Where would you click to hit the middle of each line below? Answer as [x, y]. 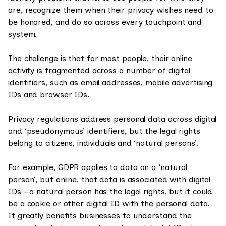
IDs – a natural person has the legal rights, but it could [110, 191]
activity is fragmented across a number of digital [99, 70]
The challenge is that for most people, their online [100, 58]
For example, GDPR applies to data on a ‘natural [98, 167]
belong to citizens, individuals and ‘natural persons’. [103, 143]
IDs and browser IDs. [49, 95]
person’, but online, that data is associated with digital [109, 179]
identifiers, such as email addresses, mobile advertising [110, 82]
